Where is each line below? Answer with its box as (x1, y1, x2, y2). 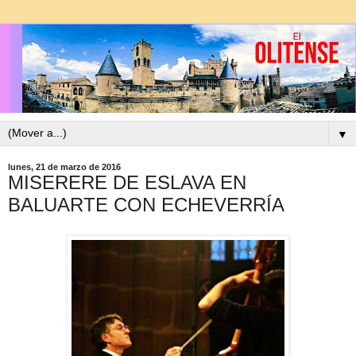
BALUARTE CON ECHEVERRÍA (8, 194, 284, 216)
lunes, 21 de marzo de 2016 (8, 162, 121, 172)
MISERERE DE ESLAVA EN (8, 172, 246, 194)
